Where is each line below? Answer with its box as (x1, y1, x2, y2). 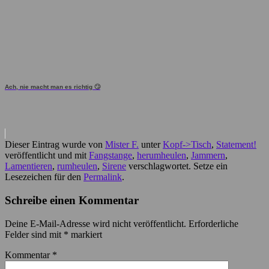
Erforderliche (189, 218, 238, 229)
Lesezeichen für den (5, 172, 83, 183)
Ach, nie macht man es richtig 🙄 (5, 83, 100, 91)
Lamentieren (5, 161, 52, 172)
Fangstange (89, 150, 132, 161)
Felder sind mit (5, 229, 64, 240)
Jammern (191, 150, 225, 161)
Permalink (83, 172, 122, 183)
